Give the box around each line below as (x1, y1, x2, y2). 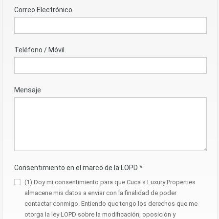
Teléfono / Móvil (14, 46, 65, 54)
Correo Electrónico (14, 6, 72, 14)
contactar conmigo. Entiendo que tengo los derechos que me (24, 200, 197, 208)
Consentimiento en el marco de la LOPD (14, 164, 139, 172)
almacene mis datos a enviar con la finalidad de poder (24, 189, 176, 197)
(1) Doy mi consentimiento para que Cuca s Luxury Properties (24, 178, 196, 186)
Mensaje (14, 86, 41, 94)
